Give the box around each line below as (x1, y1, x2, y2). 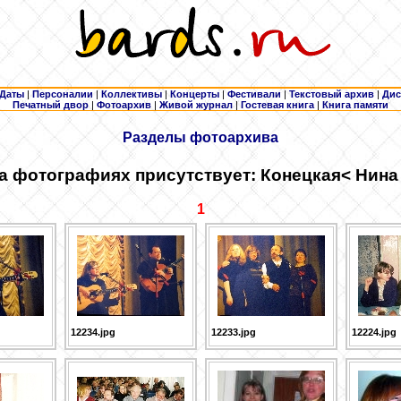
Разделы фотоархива (123, 130, 278, 146)
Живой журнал (159, 99, 233, 110)
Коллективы (101, 89, 162, 99)
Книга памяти (322, 99, 388, 110)
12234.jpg (70, 327, 115, 338)
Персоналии (32, 89, 93, 99)
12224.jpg (351, 327, 397, 338)
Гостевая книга (241, 99, 314, 110)
